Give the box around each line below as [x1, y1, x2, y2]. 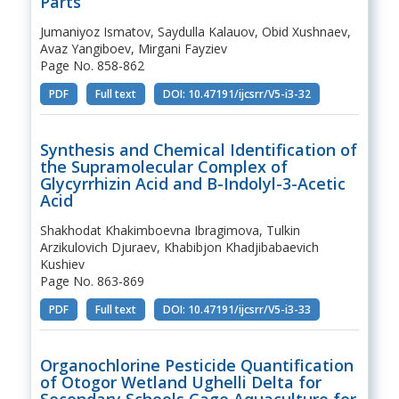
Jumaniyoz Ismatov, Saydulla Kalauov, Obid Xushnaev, [39, 22, 351, 40]
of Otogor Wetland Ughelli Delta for [39, 370, 322, 393]
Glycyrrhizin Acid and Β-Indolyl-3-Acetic [39, 172, 346, 194]
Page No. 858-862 [39, 56, 144, 74]
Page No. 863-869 [39, 272, 144, 289]
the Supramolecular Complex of [39, 155, 288, 177]
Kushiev [39, 255, 85, 273]
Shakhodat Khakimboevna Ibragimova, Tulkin [39, 221, 300, 239]
